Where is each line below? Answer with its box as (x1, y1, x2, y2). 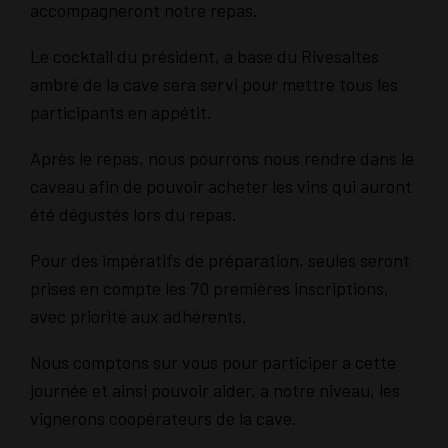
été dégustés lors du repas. (30, 202, 237, 225)
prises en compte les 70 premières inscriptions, (30, 276, 389, 299)
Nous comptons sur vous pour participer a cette (30, 350, 396, 373)
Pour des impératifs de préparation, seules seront (30, 248, 410, 271)
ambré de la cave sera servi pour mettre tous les (30, 72, 398, 95)
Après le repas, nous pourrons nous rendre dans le (30, 146, 414, 169)
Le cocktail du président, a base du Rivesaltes (30, 44, 379, 67)
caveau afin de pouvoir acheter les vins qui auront (30, 174, 412, 197)
